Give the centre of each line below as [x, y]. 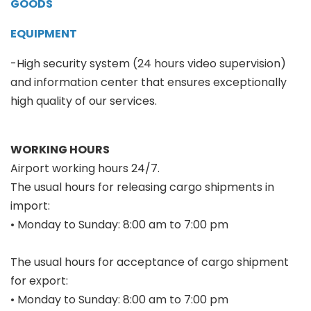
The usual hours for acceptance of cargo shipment [150, 262]
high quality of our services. [84, 101]
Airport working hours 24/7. [85, 169]
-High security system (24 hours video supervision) [148, 64]
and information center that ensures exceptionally [149, 83]
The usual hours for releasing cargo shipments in [142, 187]
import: [30, 206]
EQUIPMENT [44, 34]
